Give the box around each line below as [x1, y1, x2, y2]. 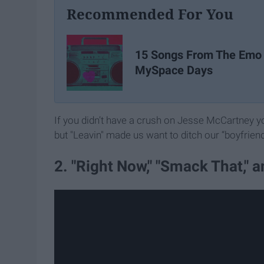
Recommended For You [67, 4, 233, 24]
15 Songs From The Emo [135, 48, 262, 62]
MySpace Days [135, 63, 213, 78]
